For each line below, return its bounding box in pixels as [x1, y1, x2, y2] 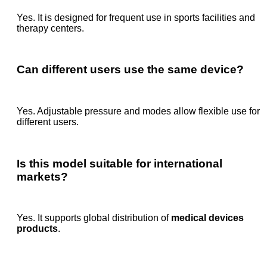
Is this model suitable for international [17, 157, 222, 170]
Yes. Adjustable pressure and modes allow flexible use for [17, 105, 260, 116]
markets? [17, 170, 68, 183]
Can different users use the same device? [17, 63, 244, 76]
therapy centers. [17, 23, 84, 33]
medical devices [171, 213, 244, 223]
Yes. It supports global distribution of [17, 213, 171, 223]
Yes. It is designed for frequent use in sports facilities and [17, 12, 255, 23]
